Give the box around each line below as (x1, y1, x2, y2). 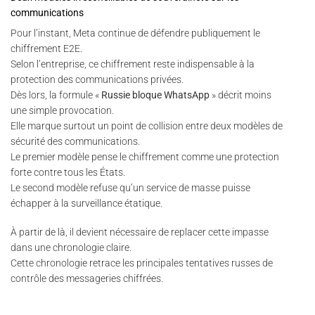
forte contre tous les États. (11, 167, 125, 179)
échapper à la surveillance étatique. (11, 198, 162, 210)
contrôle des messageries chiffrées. (11, 272, 163, 284)
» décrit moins (210, 89, 271, 101)
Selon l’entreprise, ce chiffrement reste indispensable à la (11, 58, 255, 70)
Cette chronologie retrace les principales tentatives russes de (11, 257, 273, 269)
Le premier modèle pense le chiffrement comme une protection (11, 151, 279, 163)
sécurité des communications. (11, 136, 140, 148)
